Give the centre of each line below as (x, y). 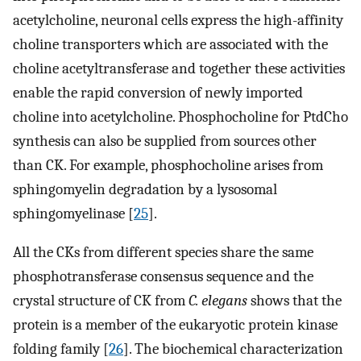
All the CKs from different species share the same (163, 253)
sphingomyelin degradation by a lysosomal (145, 189)
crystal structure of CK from (101, 301)
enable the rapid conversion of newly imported (158, 92)
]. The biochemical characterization (233, 349)
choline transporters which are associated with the (170, 44)
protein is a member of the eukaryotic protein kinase (175, 325)
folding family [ (61, 349)
